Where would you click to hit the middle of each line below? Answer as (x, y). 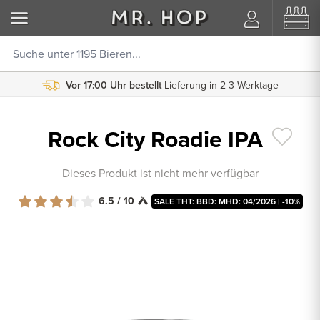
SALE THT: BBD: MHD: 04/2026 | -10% (227, 201)
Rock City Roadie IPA (158, 139)
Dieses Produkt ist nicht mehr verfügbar (160, 173)
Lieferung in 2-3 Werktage (221, 85)
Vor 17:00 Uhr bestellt (114, 85)
